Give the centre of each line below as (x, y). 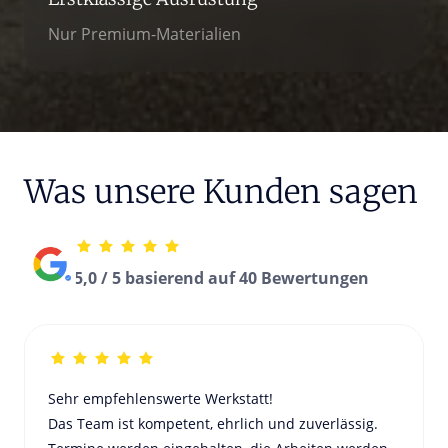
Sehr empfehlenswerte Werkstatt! (160, 398)
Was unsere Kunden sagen (221, 191)
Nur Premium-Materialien (144, 34)
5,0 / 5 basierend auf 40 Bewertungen (221, 277)
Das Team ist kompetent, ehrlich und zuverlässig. (213, 423)
